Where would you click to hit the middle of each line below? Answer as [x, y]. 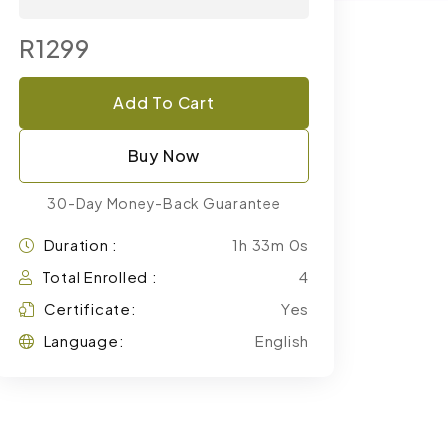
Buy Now [164, 155]
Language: [84, 340]
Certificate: [90, 308]
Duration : [80, 244]
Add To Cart [164, 102]
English [281, 340]
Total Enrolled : [99, 276]
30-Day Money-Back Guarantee [164, 203]
